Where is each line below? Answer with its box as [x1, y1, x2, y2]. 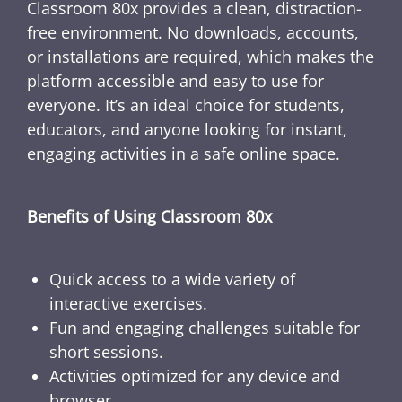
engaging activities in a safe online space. [27, 143, 340, 165]
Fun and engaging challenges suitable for [49, 317, 360, 339]
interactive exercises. [49, 293, 207, 315]
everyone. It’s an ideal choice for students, [27, 94, 345, 117]
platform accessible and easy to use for [27, 70, 324, 92]
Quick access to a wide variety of [49, 268, 295, 291]
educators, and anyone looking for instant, [27, 118, 347, 141]
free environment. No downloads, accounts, [27, 22, 359, 44]
